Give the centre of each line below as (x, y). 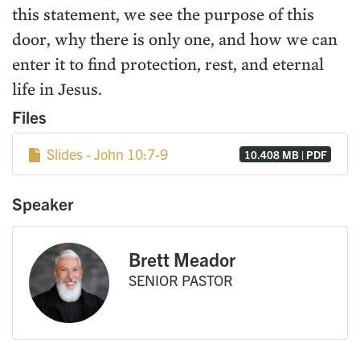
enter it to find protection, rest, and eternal (168, 64)
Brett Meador (182, 260)
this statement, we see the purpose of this (163, 14)
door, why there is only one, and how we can (175, 39)
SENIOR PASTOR (181, 280)
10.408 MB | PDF (285, 154)
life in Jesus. (57, 89)
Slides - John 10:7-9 (104, 154)
